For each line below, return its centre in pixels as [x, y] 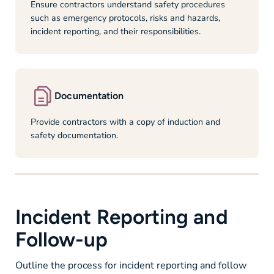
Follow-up [61, 239]
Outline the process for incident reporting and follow [131, 265]
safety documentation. [74, 136]
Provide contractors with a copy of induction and [125, 122]
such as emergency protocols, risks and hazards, [125, 18]
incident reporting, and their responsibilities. [115, 31]
